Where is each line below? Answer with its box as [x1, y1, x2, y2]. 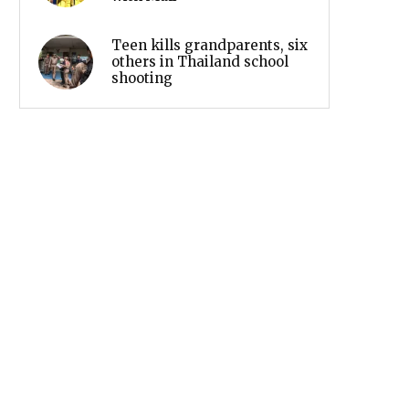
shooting [111, 68, 173, 87]
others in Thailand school [111, 52, 288, 70]
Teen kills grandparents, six [111, 36, 308, 54]
